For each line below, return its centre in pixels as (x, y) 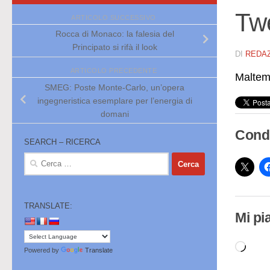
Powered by (42, 250)
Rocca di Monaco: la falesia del (115, 34)
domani (115, 114)
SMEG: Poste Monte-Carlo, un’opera (115, 87)
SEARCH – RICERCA (62, 142)
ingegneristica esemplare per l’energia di (115, 100)
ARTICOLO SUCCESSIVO (115, 17)
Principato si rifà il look (115, 47)
